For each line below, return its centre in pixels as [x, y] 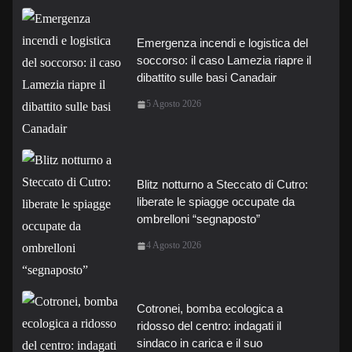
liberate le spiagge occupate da [216, 202]
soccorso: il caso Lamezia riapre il [224, 60]
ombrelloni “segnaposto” [198, 219]
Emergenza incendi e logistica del [222, 43]
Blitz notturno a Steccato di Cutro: [222, 184]
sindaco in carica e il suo [200, 343]
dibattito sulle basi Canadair [207, 77]
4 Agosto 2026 [174, 245]
